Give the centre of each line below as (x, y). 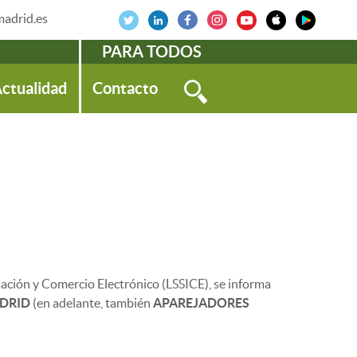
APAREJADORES (201, 303)
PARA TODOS (151, 51)
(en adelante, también (92, 303)
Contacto (125, 88)
